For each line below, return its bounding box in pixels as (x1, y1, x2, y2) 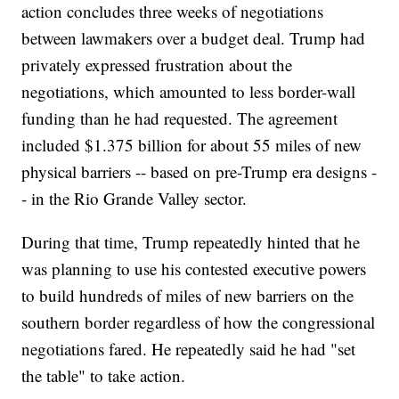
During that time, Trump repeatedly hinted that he (21, 231, 361, 254)
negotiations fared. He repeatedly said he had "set (21, 338, 356, 361)
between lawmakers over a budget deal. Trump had (21, 27, 366, 50)
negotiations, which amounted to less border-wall (21, 80, 356, 103)
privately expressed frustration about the (21, 53, 293, 77)
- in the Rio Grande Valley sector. (21, 187, 248, 210)
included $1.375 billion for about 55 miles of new (21, 134, 362, 157)
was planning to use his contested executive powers (21, 257, 367, 281)
